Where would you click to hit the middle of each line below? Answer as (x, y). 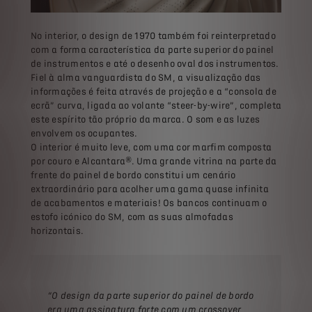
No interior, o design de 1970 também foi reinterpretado (153, 36)
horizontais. (57, 231)
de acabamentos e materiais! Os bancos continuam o (149, 203)
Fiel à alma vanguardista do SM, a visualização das (146, 78)
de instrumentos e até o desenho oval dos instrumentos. (155, 64)
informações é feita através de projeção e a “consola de (154, 92)
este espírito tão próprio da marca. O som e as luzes (145, 120)
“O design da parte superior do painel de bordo (151, 296)
